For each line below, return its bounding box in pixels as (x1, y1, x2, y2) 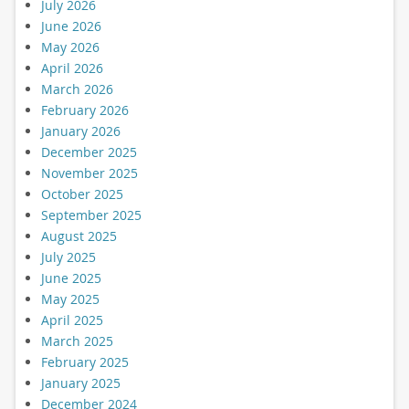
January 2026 (40, 122, 121, 141)
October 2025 (40, 185, 123, 204)
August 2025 (40, 227, 117, 246)
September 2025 (40, 206, 142, 225)
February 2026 (40, 101, 129, 120)
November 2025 (40, 164, 138, 183)
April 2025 (40, 311, 103, 330)
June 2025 (40, 269, 101, 288)
